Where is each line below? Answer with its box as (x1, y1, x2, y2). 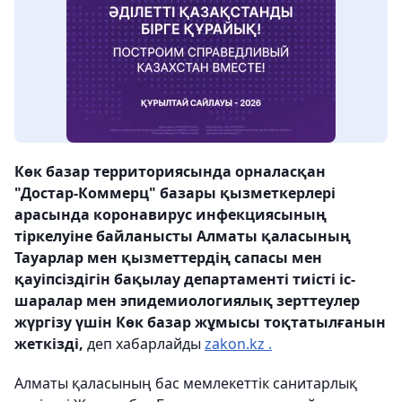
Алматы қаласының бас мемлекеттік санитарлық (14, 373, 357, 394)
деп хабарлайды (83, 334, 205, 354)
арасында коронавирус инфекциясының (14, 205, 327, 225)
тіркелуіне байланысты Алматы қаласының (14, 226, 351, 247)
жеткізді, (14, 334, 83, 354)
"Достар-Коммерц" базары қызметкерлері (14, 183, 336, 204)
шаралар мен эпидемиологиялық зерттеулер (14, 291, 360, 311)
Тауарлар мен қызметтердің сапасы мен (14, 248, 322, 268)
